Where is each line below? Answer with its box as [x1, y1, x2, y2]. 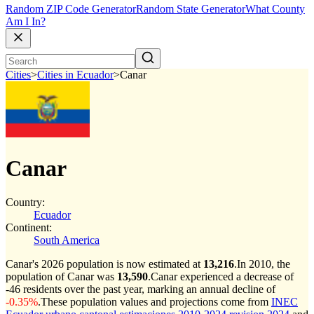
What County [245, 3, 305, 15]
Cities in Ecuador [37, 69, 114, 81]
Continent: [6, 221, 52, 233]
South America [34, 234, 100, 246]
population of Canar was [6, 271, 117, 282]
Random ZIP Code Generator [6, 3, 136, 15]
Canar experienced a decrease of [151, 271, 294, 282]
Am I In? [6, 15, 46, 28]
